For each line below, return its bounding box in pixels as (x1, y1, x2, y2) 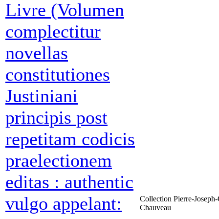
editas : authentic (5, 172, 133, 192)
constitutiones (5, 64, 110, 85)
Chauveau (140, 203, 171, 212)
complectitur (5, 21, 101, 42)
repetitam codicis (5, 129, 135, 149)
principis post (5, 107, 108, 128)
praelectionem (5, 150, 112, 171)
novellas (5, 43, 68, 63)
